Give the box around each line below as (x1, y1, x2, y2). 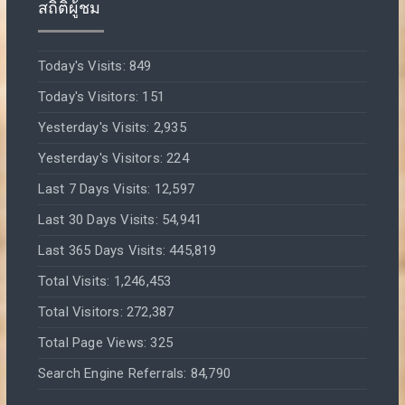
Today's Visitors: (37, 89, 143, 106)
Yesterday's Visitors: (37, 150, 167, 167)
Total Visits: (37, 273, 114, 290)
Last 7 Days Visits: (37, 181, 155, 198)
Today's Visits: (37, 58, 129, 75)
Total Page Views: (37, 334, 151, 352)
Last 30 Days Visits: (37, 212, 162, 229)
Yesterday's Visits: (37, 119, 154, 137)
